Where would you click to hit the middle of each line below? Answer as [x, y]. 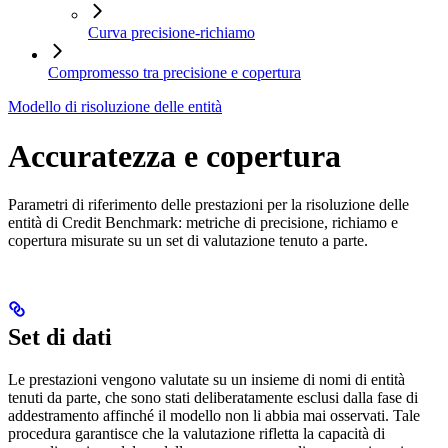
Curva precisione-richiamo [171, 33]
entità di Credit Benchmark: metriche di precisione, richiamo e [203, 223]
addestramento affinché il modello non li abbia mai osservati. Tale [214, 416]
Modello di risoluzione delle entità [115, 107]
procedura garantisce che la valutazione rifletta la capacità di [196, 434]
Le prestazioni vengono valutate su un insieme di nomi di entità [206, 380]
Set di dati [60, 337]
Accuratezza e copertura [174, 155]
